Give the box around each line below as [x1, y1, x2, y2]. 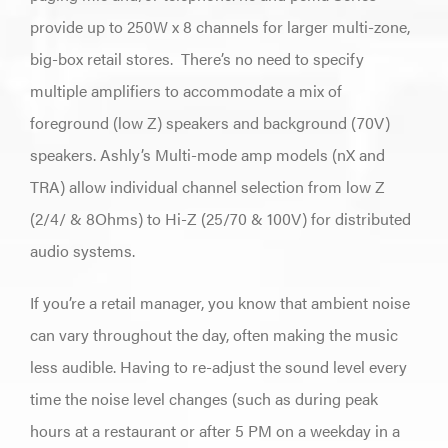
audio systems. [29, 238, 135, 262]
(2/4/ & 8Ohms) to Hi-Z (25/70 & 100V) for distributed [29, 206, 411, 230]
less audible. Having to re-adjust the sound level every [29, 354, 407, 378]
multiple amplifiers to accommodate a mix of [29, 78, 342, 102]
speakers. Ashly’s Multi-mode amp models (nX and [29, 142, 385, 166]
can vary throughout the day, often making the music [29, 322, 398, 346]
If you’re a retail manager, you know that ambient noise [29, 290, 410, 314]
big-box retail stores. [29, 46, 173, 70]
